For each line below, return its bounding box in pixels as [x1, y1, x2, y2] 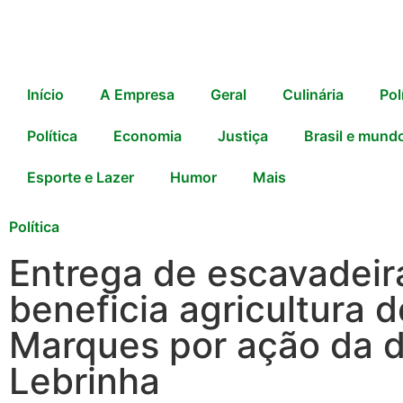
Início [27, 85, 64, 103]
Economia [113, 127, 182, 145]
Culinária [282, 85, 344, 103]
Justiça [218, 127, 268, 145]
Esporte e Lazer [27, 168, 134, 186]
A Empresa [100, 85, 175, 103]
